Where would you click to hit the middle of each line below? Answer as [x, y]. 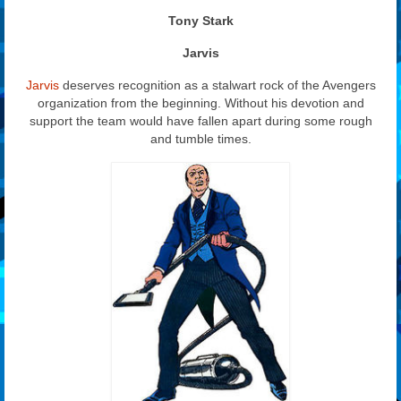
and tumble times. [200, 138]
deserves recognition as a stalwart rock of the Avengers [217, 85]
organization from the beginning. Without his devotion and [200, 102]
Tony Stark [200, 20]
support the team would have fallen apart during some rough [200, 120]
